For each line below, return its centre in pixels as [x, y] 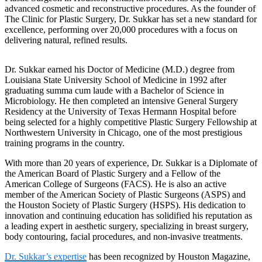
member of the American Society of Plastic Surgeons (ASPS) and [125, 195]
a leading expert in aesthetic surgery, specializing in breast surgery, [127, 226]
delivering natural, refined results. [66, 40]
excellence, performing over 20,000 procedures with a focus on [121, 30]
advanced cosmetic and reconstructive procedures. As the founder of [130, 9]
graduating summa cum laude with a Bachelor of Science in [114, 91]
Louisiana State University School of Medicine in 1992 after [116, 80]
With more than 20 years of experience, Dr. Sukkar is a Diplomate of [131, 163]
